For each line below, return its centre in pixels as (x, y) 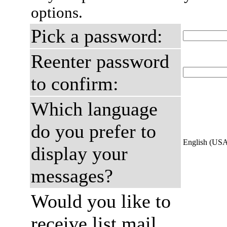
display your (79, 154)
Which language (94, 109)
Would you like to (101, 201)
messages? (72, 176)
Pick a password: (97, 36)
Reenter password (100, 61)
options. (57, 12)
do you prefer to (93, 131)
